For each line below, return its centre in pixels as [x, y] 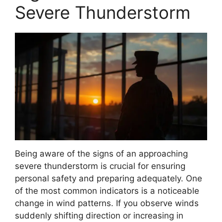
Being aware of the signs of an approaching [101, 154]
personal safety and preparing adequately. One [109, 179]
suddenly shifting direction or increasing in [99, 216]
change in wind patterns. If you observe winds [107, 203]
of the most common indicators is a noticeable [107, 191]
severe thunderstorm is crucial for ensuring [100, 166]
